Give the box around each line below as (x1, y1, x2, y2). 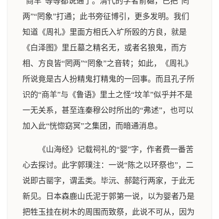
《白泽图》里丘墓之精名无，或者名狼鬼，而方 (22, 44, 187, 52)
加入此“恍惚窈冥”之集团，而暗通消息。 (22, 122, 162, 130)
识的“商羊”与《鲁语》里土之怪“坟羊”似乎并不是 (22, 90, 193, 99)
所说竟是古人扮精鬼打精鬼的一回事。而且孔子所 (22, 75, 195, 83)
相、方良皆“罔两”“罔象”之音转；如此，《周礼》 (22, 59, 193, 67)
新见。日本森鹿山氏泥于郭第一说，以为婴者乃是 (22, 192, 195, 200)
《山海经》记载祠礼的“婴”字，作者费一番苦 (38, 145, 194, 153)
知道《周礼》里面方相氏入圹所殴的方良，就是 (22, 28, 187, 36)
